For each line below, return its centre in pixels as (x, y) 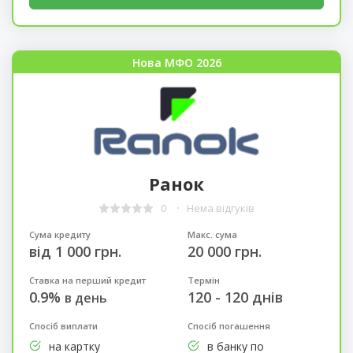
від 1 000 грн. (75, 251)
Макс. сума (212, 234)
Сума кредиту (59, 234)
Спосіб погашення (229, 325)
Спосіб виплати (63, 325)
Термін (203, 280)
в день (85, 297)
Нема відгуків (221, 208)
